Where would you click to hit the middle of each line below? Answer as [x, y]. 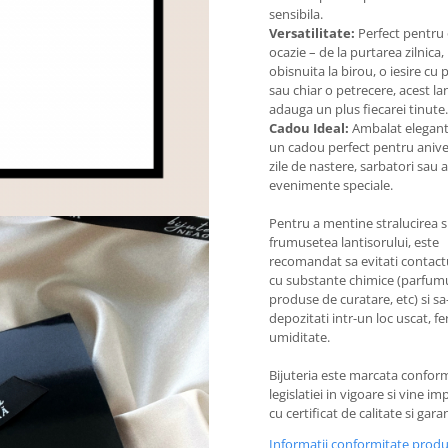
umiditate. [299, 337]
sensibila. [296, 14]
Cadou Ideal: [309, 128]
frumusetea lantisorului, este [354, 242]
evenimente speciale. [331, 185]
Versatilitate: [312, 33]
